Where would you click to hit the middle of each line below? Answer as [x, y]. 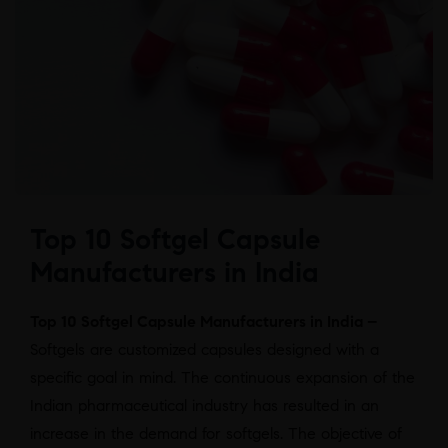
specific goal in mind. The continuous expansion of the [222, 378]
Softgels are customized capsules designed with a [204, 350]
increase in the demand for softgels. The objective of [216, 434]
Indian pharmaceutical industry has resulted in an [204, 406]
